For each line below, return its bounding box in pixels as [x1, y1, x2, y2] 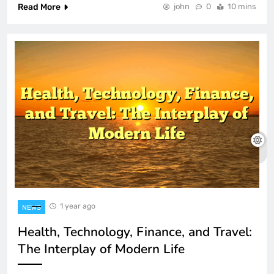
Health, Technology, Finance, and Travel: [18, 223, 252, 240]
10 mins [228, 1, 256, 11]
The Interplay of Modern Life [18, 240, 185, 257]
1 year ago [60, 201, 95, 210]
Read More [18, 1, 61, 12]
